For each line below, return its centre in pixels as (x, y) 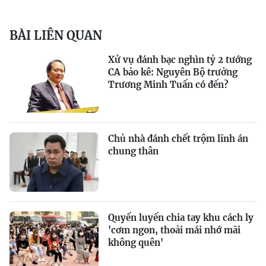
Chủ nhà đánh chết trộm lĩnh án (178, 139)
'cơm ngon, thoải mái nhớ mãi (174, 230)
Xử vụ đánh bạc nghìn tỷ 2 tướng (180, 60)
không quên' (136, 243)
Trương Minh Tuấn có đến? (168, 85)
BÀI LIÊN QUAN (56, 35)
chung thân (133, 151)
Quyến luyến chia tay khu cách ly (181, 218)
